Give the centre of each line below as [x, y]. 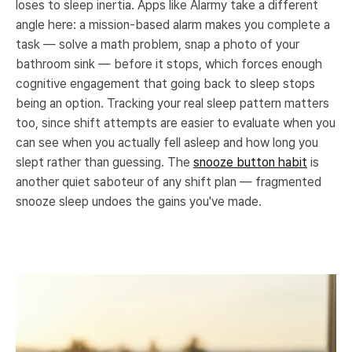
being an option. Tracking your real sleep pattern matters [172, 103]
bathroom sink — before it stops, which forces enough [169, 64]
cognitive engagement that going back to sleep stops [165, 84]
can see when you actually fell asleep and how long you [167, 143]
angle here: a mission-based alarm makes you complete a [173, 25]
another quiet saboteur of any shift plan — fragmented [169, 182]
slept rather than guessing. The [104, 162]
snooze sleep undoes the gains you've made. [139, 202]
